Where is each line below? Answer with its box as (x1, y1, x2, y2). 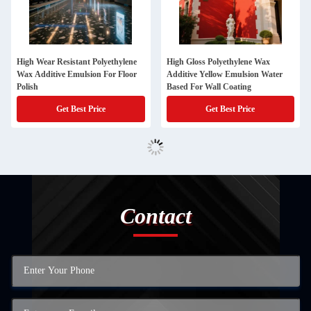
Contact (119, 203, 192, 228)
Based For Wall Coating (166, 82, 251, 92)
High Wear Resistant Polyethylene (17, 57, 137, 67)
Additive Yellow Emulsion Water (166, 69, 283, 79)
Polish (17, 82, 38, 92)
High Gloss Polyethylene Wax (166, 57, 270, 67)
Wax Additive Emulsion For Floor (17, 69, 137, 79)
